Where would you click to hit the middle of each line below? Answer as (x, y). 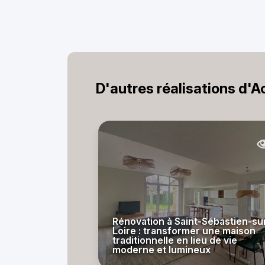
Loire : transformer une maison (184, 231)
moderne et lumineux (161, 250)
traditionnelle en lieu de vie (175, 240)
